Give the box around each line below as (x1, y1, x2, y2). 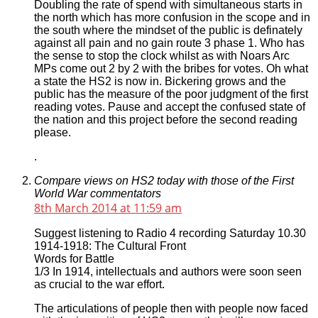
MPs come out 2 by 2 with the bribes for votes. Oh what (34, 62, 308, 75)
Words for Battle (34, 253, 114, 265)
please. (34, 126, 71, 139)
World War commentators (34, 187, 161, 200)
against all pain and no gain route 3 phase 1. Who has (34, 37, 305, 50)
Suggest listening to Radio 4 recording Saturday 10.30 (34, 227, 306, 240)
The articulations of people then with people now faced (34, 302, 308, 315)
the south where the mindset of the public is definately (34, 24, 302, 37)
